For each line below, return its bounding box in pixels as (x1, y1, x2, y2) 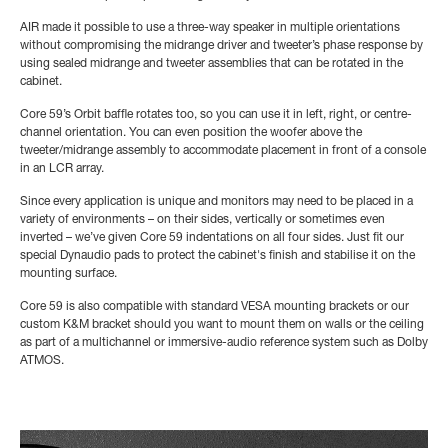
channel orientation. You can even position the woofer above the (20, 127, 362, 140)
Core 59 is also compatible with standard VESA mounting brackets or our (20, 301, 409, 314)
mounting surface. (20, 268, 117, 281)
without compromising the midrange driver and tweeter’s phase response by (20, 40, 423, 53)
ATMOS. (20, 355, 64, 368)
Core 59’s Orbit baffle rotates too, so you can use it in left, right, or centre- (20, 109, 412, 122)
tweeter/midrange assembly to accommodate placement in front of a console (20, 145, 426, 158)
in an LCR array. (20, 163, 104, 176)
